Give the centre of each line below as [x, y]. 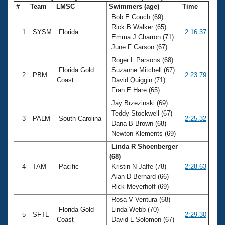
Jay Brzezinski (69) [139, 103]
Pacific [69, 166]
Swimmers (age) [134, 6]
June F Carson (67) [139, 47]
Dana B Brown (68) [138, 123]
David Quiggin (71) [137, 80]
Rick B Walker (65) [138, 27]
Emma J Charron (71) [142, 37]
